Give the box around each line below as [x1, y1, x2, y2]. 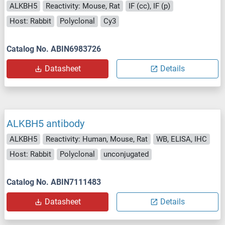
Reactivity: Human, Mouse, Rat [46, 134, 148, 144]
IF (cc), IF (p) [129, 1, 170, 11]
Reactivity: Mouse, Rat [46, 1, 120, 11]
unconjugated [103, 150, 149, 159]
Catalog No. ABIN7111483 [7, 177, 101, 187]
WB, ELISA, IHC [156, 134, 207, 144]
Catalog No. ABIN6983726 [7, 44, 101, 54]
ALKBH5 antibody [7, 117, 84, 130]
